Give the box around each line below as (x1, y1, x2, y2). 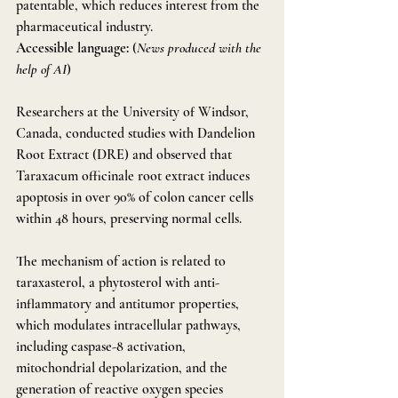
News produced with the (137, 39, 265, 57)
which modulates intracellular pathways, (16, 316, 244, 334)
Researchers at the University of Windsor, (16, 103, 252, 121)
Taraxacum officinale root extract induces (16, 167, 253, 185)
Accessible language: (16, 39, 129, 57)
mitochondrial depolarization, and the (16, 359, 231, 377)
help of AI (16, 60, 67, 78)
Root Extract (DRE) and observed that (16, 146, 235, 163)
